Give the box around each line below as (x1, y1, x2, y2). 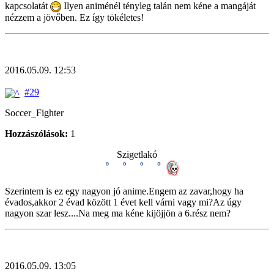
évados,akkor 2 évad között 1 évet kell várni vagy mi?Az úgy (5, 196, 242, 207)
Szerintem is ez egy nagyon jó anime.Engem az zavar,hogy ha (5, 185, 243, 196)
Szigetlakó (117, 149, 157, 160)
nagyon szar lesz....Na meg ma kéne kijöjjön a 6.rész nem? (5, 207, 231, 218)
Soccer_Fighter (5, 107, 64, 118)
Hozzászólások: (5, 128, 68, 139)
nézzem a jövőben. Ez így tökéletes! (5, 12, 144, 23)
